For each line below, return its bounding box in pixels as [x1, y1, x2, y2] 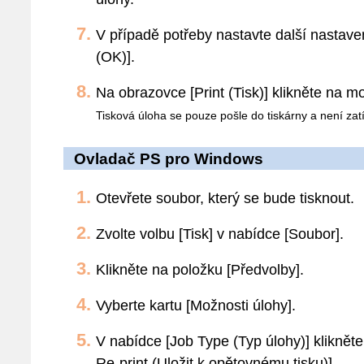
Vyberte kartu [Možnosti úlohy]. [96, 297, 296, 314]
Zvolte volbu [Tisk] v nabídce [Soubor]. [96, 226, 344, 242]
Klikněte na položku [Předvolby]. [96, 262, 304, 278]
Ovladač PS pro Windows [74, 150, 263, 167]
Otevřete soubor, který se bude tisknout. [96, 190, 354, 206]
